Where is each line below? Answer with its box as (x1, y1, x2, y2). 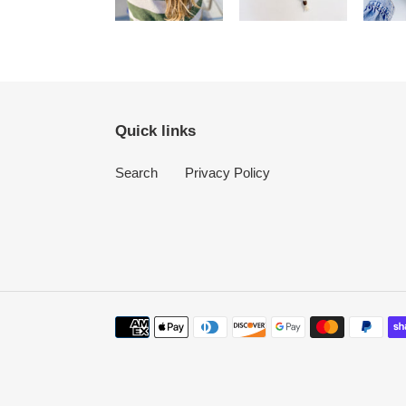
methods (114, 337, 166, 353)
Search (115, 164, 158, 180)
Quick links (115, 121, 196, 140)
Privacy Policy (185, 164, 270, 180)
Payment (114, 317, 168, 333)
